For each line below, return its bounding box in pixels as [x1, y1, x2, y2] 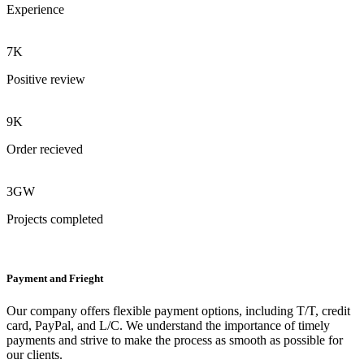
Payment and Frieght [6, 272, 103, 285]
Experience [6, 2, 64, 17]
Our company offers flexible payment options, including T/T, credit [6, 303, 350, 318]
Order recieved [6, 142, 83, 157]
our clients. [6, 347, 63, 362]
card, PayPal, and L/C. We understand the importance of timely [6, 318, 330, 332]
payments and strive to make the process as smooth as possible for [6, 332, 343, 347]
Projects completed [6, 212, 103, 227]
